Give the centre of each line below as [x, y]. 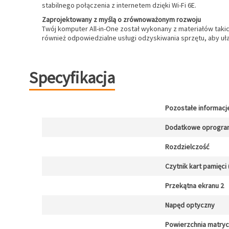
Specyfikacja [72, 78]
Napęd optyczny [190, 205]
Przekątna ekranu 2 [194, 186]
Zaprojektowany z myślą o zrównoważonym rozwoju [121, 19]
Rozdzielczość [187, 147]
